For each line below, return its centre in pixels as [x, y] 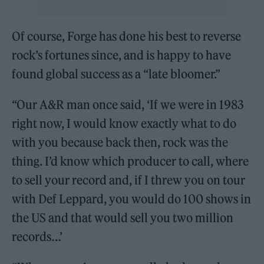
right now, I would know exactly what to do [124, 123]
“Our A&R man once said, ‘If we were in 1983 [128, 104]
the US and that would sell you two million [123, 217]
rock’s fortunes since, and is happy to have [122, 55]
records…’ [37, 236]
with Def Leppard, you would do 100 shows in [132, 199]
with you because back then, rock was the [120, 142]
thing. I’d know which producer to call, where [131, 161]
